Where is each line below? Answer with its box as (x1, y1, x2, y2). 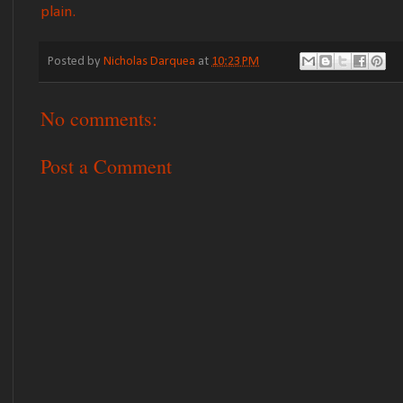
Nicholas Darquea (103, 55, 195, 69)
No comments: (40, 105, 157, 132)
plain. (40, 4, 76, 21)
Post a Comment (40, 153, 172, 180)
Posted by (48, 55, 103, 69)
